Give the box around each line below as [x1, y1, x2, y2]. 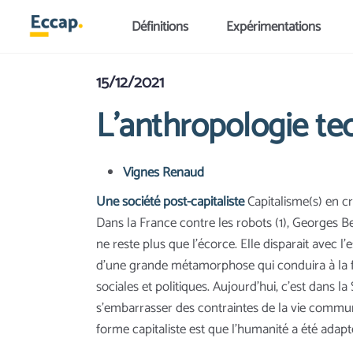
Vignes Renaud [123, 161, 204, 184]
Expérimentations [225, 15, 321, 38]
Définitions [132, 15, 189, 38]
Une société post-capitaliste [96, 190, 247, 213]
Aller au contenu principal [19, 8, 158, 30]
